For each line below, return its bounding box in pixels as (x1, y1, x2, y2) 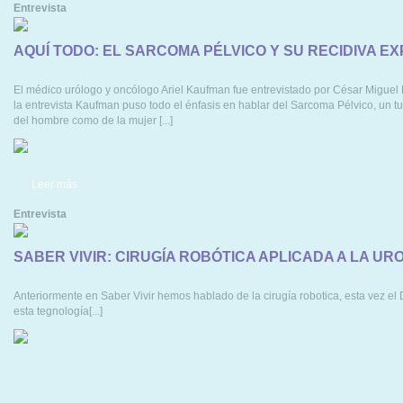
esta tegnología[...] (13, 304, 103, 318)
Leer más (31, 177, 77, 191)
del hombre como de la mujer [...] (13, 113, 173, 127)
